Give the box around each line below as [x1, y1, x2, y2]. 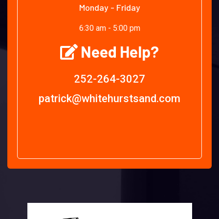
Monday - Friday [79, 2, 140, 13]
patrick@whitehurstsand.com [39, 92, 180, 105]
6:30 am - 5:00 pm [79, 23, 140, 33]
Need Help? [78, 42, 159, 61]
